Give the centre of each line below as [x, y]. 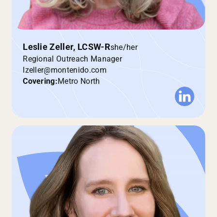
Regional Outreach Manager [73, 59]
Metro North [79, 81]
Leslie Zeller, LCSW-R [67, 47]
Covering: [40, 81]
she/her [124, 47]
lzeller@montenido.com [65, 70]
